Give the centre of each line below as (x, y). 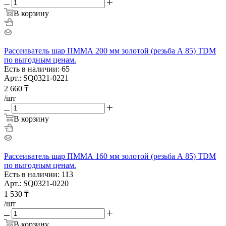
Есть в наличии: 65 (37, 69)
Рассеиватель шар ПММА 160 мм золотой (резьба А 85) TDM (110, 156)
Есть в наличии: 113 (39, 174)
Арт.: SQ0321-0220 (36, 183)
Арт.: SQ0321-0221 (36, 78)
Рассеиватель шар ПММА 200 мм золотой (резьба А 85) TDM (110, 50)
